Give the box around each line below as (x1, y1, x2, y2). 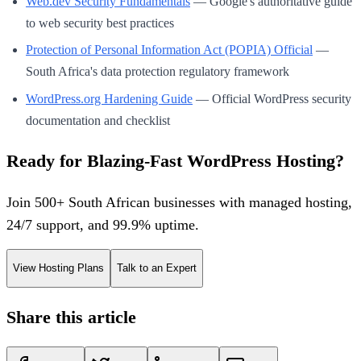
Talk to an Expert (117, 262, 197, 275)
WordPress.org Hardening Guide (26, 91, 193, 106)
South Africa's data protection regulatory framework (26, 64, 289, 79)
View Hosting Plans (13, 262, 104, 275)
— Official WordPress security (193, 91, 351, 106)
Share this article (6, 306, 136, 327)
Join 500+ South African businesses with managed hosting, (6, 193, 352, 210)
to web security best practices (26, 15, 174, 30)
